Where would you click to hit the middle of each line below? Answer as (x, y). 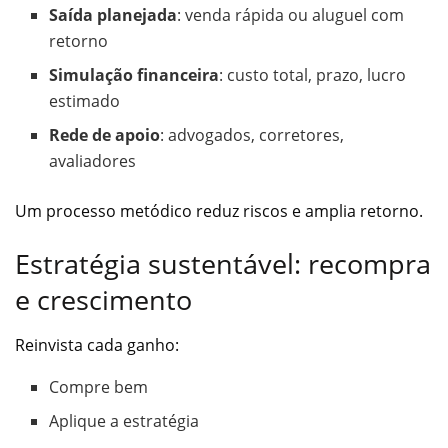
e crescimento (103, 300)
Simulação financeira (134, 74)
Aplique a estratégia (124, 420)
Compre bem (99, 386)
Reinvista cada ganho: (97, 344)
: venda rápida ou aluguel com (291, 14)
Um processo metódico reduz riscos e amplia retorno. (219, 210)
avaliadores (93, 160)
